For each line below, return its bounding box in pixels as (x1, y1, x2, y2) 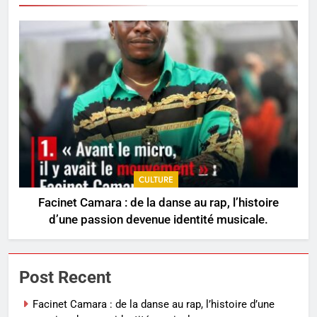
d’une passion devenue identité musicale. (49, 213, 268, 227)
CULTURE (139, 173, 173, 187)
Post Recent (19, 267, 111, 288)
